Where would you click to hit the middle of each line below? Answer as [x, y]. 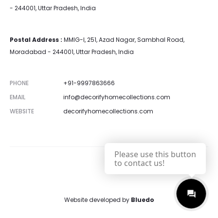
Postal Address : [36, 39]
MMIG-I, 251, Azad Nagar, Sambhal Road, [123, 39]
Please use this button [155, 154]
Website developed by [97, 200]
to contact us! [139, 163]
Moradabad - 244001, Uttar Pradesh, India [72, 52]
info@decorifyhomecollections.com [117, 97]
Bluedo [142, 200]
